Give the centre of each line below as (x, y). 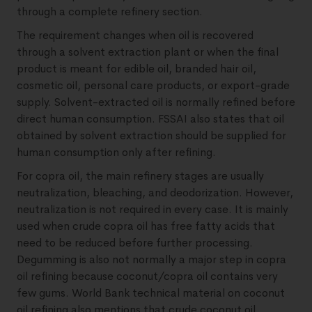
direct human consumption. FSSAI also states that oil (150, 119)
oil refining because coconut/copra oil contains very (147, 276)
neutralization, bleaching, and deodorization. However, (155, 193)
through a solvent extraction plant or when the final (148, 52)
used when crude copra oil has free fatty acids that (146, 226)
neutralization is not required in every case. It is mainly (153, 209)
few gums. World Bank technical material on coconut (151, 293)
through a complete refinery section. (110, 11)
